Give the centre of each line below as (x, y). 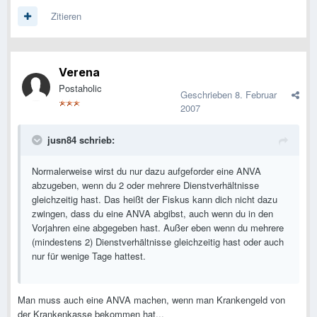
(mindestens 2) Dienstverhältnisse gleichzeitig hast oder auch (158, 242)
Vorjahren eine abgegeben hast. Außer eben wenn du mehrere (158, 228)
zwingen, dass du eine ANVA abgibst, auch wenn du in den (152, 214)
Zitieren (66, 16)
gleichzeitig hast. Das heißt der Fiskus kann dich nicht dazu (155, 200)
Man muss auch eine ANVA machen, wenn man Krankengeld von (151, 300)
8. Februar (256, 95)
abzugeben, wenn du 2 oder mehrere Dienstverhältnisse (145, 185)
